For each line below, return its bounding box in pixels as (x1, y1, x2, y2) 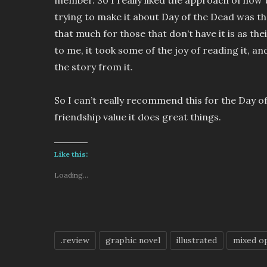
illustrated (176, 235, 218, 246)
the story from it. (54, 60, 133, 73)
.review (60, 235, 89, 246)
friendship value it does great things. (54, 111, 221, 123)
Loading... (54, 170, 88, 180)
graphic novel (105, 235, 160, 246)
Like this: (54, 150, 88, 159)
